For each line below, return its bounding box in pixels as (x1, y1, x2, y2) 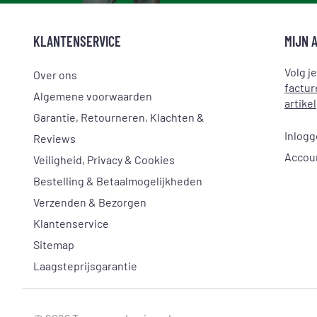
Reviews (33, 131, 76, 145)
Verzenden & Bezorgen (33, 195, 146, 209)
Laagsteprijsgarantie (33, 258, 137, 272)
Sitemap (33, 237, 74, 251)
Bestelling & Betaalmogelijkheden (33, 173, 202, 188)
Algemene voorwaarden (33, 88, 152, 103)
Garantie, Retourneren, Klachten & (33, 110, 204, 124)
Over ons (33, 67, 77, 81)
